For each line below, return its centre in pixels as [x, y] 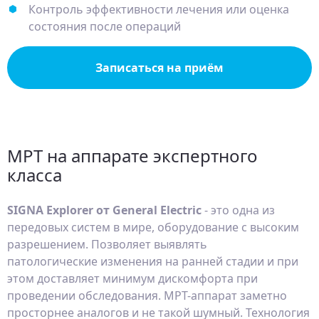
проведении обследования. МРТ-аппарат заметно [147, 296]
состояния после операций [105, 26]
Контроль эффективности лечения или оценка [159, 9]
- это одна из [238, 210]
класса [35, 175]
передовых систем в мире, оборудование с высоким [153, 227]
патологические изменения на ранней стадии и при [153, 261]
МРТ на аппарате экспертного [132, 156]
